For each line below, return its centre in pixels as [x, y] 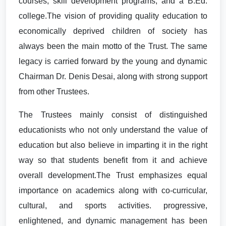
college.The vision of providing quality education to [113, 16]
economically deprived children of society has [113, 31]
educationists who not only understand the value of [113, 130]
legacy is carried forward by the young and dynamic [113, 61]
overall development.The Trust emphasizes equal [113, 175]
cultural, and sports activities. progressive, [113, 206]
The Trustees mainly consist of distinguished [113, 115]
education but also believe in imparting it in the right [113, 145]
